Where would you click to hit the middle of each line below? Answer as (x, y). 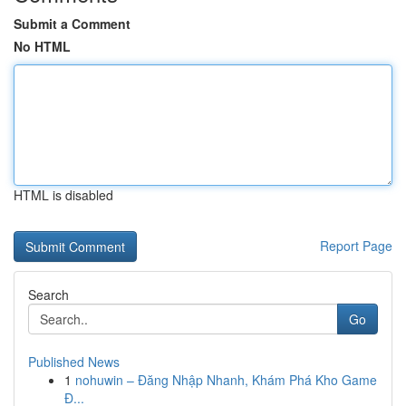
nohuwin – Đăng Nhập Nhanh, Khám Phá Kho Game (226, 380)
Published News (74, 362)
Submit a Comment (72, 24)
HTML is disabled (63, 195)
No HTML (42, 46)
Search (48, 295)
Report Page (356, 246)
